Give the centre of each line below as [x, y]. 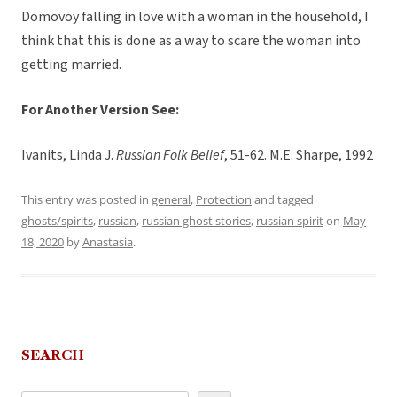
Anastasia [108, 242]
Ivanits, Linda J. [69, 156]
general [171, 200]
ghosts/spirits [57, 221]
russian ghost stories [196, 221]
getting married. [71, 65]
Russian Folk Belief [170, 156]
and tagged [283, 200]
